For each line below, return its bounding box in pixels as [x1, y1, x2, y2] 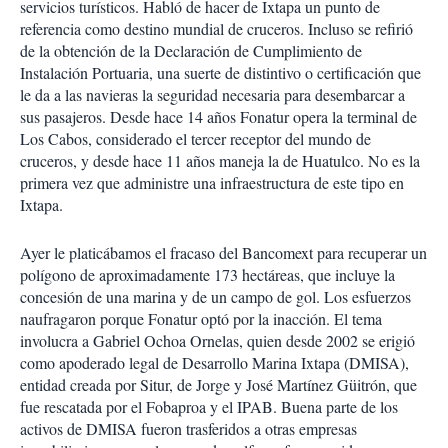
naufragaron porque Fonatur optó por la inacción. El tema [20, 308, 382, 329]
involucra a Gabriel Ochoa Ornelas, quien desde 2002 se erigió [20, 330, 415, 351]
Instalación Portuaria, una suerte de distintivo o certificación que [20, 62, 421, 83]
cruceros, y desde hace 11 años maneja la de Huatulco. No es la [20, 150, 420, 171]
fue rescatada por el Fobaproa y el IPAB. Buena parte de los [20, 396, 398, 417]
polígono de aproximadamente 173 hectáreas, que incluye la [20, 264, 395, 285]
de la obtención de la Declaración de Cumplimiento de [20, 40, 362, 61]
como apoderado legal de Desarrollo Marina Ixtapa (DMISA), [20, 352, 409, 373]
